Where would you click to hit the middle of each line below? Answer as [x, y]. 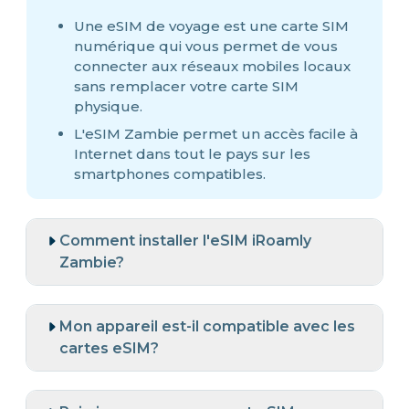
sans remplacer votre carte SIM [186, 86]
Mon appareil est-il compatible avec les [207, 326]
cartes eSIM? [109, 348]
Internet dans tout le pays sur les [192, 153]
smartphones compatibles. [170, 173]
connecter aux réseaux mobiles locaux [212, 66]
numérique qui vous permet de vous [206, 46]
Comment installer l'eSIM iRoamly [185, 240]
